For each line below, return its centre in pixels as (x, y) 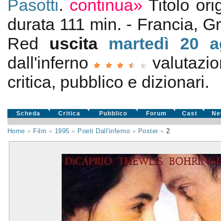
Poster (148, 131)
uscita (79, 43)
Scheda (29, 113)
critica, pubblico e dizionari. (108, 82)
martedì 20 (154, 43)
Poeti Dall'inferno (104, 131)
